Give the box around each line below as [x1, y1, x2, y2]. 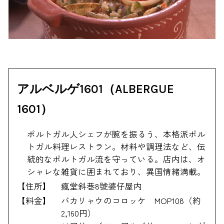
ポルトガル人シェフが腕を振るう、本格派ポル [27, 127, 206, 140]
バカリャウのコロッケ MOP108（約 [61, 194, 201, 207]
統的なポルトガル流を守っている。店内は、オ [27, 152, 206, 165]
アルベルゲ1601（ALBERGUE [17, 81, 174, 96]
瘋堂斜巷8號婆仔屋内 [61, 180, 142, 192]
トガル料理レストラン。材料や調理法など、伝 [27, 140, 206, 152]
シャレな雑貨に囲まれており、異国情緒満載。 [27, 165, 206, 177]
